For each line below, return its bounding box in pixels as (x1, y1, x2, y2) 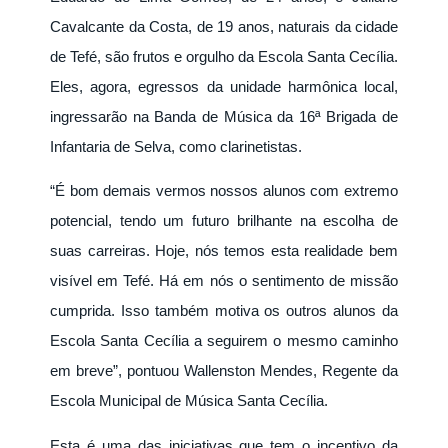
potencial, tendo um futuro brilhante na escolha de (50, 212, 398, 230)
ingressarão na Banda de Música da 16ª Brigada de (50, 108, 398, 126)
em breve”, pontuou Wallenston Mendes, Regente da (50, 362, 398, 380)
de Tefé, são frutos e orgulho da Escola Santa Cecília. (50, 48, 398, 66)
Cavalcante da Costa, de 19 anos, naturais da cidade (50, 18, 398, 36)
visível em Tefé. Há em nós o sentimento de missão (50, 272, 398, 290)
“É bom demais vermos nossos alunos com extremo (50, 182, 398, 200)
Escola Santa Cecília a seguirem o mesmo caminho (50, 332, 398, 350)
